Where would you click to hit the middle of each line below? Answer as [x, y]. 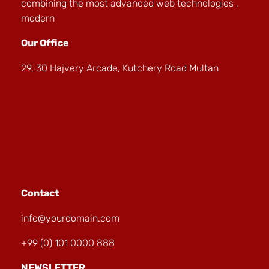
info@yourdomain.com [70, 218]
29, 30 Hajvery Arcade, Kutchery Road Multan [120, 68]
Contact [40, 193]
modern [38, 18]
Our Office [45, 43]
